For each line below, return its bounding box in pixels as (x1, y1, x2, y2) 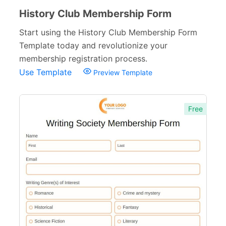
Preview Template (91, 68, 152, 77)
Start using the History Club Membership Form (19, 27, 197, 37)
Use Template (19, 67, 74, 77)
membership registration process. (19, 53, 147, 64)
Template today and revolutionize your (19, 40, 167, 50)
